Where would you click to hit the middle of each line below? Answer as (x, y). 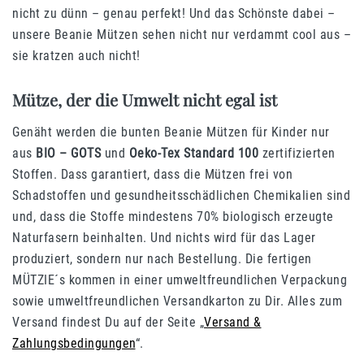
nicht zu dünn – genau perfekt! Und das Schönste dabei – (174, 14)
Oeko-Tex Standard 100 (193, 154)
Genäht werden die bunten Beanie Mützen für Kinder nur (171, 132)
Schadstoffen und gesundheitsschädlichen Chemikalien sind (181, 196)
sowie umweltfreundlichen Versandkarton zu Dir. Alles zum (177, 301)
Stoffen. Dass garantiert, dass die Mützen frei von (152, 175)
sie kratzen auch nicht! (76, 56)
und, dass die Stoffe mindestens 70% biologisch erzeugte (173, 217)
